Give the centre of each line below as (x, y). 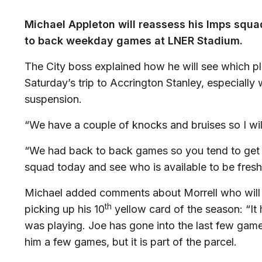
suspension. (53, 99)
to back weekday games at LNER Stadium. (134, 41)
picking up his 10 (65, 209)
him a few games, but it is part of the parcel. (131, 242)
